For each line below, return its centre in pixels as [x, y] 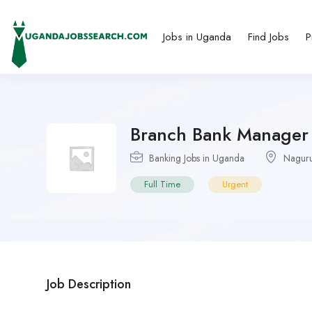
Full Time [162, 184]
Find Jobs [269, 37]
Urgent [235, 184]
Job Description [89, 284]
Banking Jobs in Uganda [197, 158]
